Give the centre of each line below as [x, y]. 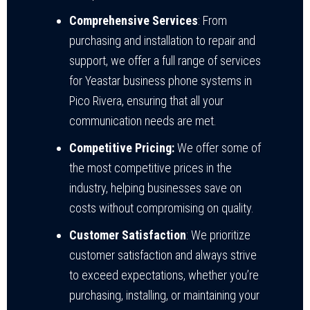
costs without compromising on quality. [162, 208]
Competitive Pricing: [122, 147]
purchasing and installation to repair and [162, 40]
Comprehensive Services [134, 20]
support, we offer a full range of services [165, 60]
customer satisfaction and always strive [163, 255]
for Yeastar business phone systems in [161, 80]
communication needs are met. [143, 120]
